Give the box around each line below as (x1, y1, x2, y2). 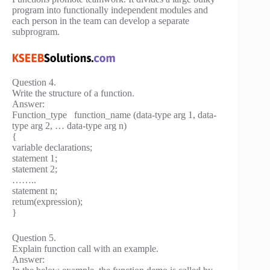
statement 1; (12, 153, 57, 164)
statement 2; (12, 164, 57, 175)
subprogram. (12, 27, 60, 37)
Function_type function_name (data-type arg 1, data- (12, 110, 216, 121)
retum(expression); (12, 196, 83, 207)
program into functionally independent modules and (12, 5, 208, 16)
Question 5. (12, 233, 56, 243)
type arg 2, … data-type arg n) (12, 121, 127, 131)
